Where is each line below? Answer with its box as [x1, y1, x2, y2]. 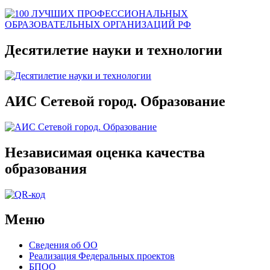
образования [5, 160, 87, 177]
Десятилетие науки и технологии [5, 42, 222, 58]
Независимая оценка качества [5, 144, 205, 160]
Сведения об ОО [29, 240, 98, 251]
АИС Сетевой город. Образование [5, 93, 225, 109]
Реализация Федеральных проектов [29, 251, 175, 262]
